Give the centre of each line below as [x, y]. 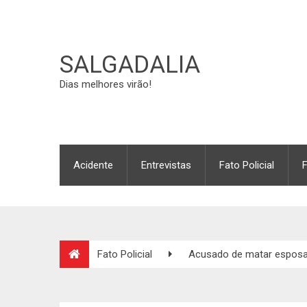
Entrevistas [166, 165]
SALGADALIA [130, 65]
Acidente [93, 165]
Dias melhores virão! [106, 84]
